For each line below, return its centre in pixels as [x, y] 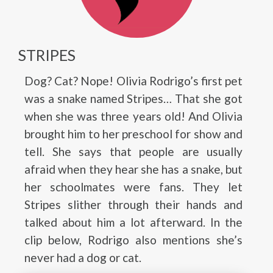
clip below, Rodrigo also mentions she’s [133, 240]
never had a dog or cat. [83, 258]
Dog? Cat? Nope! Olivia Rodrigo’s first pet [133, 81]
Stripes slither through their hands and [133, 205]
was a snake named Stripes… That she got [133, 99]
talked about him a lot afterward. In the [133, 222]
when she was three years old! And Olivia [133, 116]
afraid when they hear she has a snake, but [133, 169]
